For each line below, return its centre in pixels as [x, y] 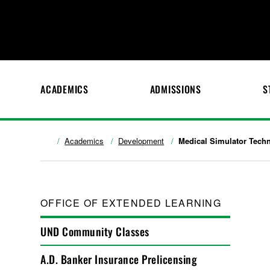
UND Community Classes [95, 231]
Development [141, 141]
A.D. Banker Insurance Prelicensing [119, 259]
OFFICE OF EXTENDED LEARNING [131, 203]
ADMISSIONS [175, 89]
